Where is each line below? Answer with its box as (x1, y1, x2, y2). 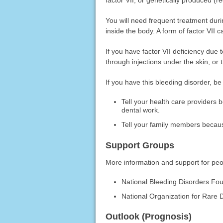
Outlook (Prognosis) (105, 212, 192, 222)
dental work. (121, 106, 160, 114)
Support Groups (105, 140, 174, 150)
